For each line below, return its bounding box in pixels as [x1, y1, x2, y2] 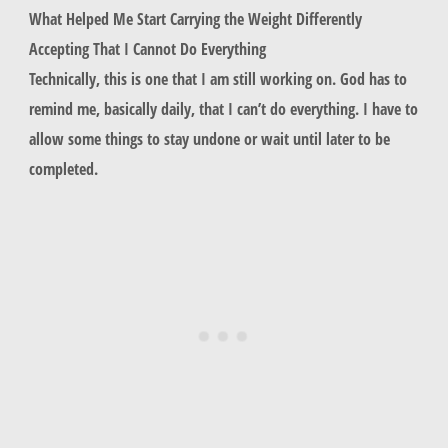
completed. [28, 156, 102, 180]
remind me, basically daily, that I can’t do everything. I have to [28, 96, 418, 120]
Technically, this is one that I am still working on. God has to [28, 66, 407, 90]
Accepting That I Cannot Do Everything [28, 36, 266, 60]
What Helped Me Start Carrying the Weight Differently [28, 6, 362, 30]
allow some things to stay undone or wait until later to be [28, 126, 390, 150]
